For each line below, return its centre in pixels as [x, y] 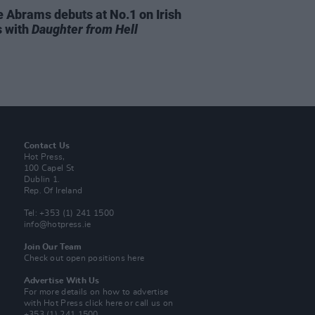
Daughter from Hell [85, 29]
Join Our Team [53, 247]
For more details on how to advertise [96, 292]
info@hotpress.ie [57, 224]
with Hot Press [54, 303]
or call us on [148, 303]
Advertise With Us [62, 281]
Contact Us [47, 146]
